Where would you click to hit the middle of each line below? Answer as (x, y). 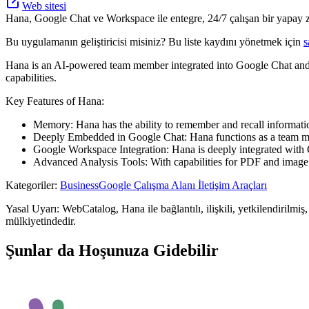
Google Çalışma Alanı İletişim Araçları (183, 185)
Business (79, 185)
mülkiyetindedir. (41, 221)
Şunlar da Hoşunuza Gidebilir (112, 250)
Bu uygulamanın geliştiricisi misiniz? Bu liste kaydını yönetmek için (154, 41)
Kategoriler (30, 185)
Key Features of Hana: (55, 101)
